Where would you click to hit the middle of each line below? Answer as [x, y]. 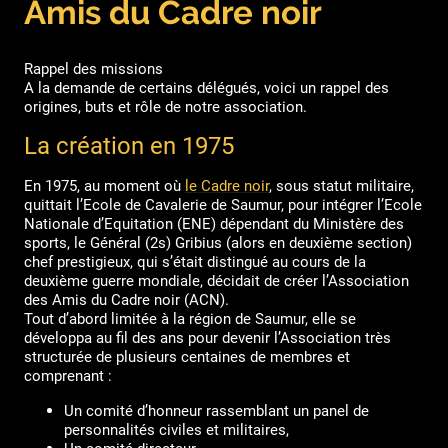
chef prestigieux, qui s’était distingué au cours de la [195, 262]
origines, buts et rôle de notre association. [165, 107]
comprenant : [68, 376]
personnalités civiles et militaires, [176, 430]
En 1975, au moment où [102, 186]
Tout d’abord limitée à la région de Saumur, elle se [190, 319]
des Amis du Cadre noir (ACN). [126, 300]
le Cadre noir [227, 186]
